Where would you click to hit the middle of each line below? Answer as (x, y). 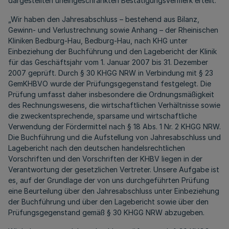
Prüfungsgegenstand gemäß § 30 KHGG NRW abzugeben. (106, 212)
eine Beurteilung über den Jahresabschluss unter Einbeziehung (114, 191)
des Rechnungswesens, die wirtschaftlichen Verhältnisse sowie (114, 105)
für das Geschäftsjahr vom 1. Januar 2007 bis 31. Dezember (108, 62)
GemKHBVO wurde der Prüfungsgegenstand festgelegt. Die (110, 84)
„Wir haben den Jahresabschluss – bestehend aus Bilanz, (104, 19)
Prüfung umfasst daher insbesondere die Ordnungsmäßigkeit (111, 94)
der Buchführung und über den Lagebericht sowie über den (108, 202)
